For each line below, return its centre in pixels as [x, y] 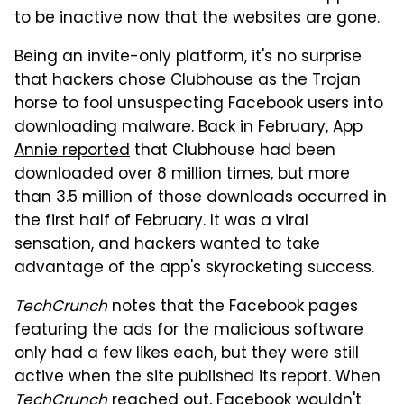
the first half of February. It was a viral [161, 221]
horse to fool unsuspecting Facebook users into [199, 104]
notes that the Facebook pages [233, 307]
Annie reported [72, 151]
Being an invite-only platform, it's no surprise [188, 57]
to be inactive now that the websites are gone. [197, 18]
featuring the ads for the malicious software [189, 331]
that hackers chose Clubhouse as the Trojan [188, 81]
